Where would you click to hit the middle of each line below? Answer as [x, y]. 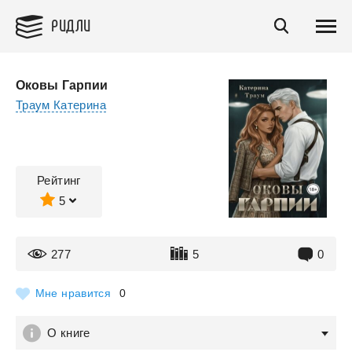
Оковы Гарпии [62, 85]
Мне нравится [73, 293]
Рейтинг [59, 180]
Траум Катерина [61, 105]
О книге [69, 333]
